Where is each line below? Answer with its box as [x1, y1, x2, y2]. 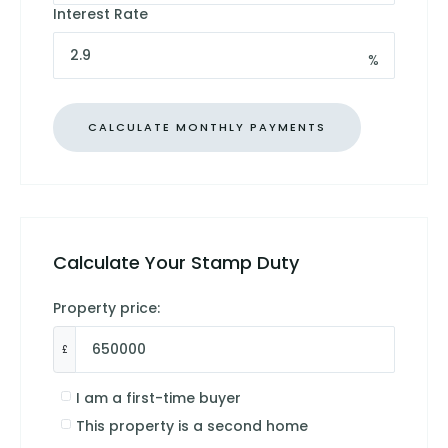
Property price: [53, 297, 160, 318]
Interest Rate [53, 3, 148, 24]
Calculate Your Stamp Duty [53, 249, 299, 275]
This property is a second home [75, 415, 308, 436]
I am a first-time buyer [75, 387, 241, 408]
